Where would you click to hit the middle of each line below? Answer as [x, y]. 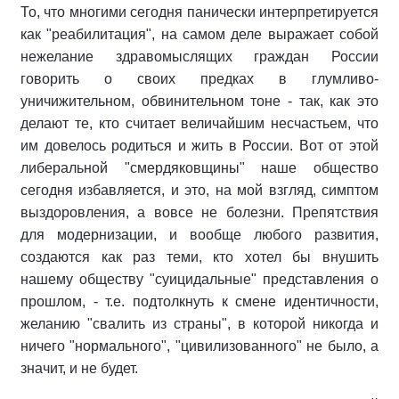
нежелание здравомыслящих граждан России [199, 57]
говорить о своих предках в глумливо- [199, 79]
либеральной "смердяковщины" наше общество [199, 168]
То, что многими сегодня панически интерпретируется [199, 12]
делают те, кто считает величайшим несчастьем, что [199, 123]
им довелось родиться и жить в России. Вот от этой [199, 146]
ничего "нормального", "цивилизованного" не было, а [199, 346]
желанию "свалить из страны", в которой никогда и [199, 324]
